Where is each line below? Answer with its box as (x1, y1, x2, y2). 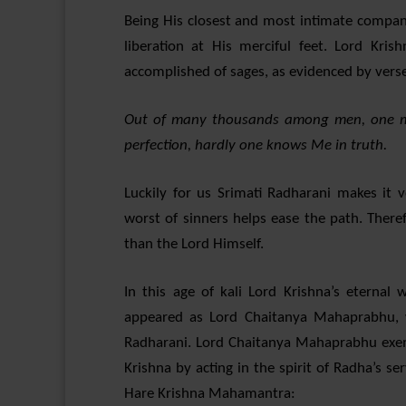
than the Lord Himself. (124, 237, 264, 252)
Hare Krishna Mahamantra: (124, 386, 295, 401)
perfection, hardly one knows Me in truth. (124, 138, 387, 153)
